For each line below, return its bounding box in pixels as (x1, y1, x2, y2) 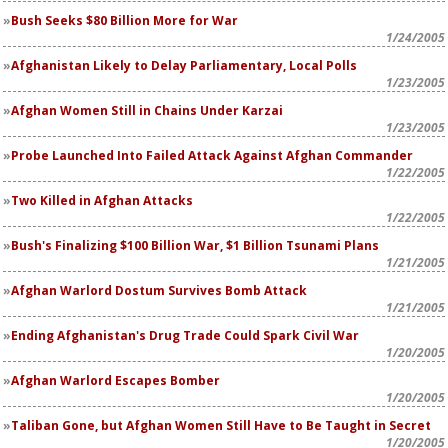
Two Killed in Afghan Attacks (11, 192, 193, 209)
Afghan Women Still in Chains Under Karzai (11, 102, 283, 119)
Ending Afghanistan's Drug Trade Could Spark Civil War (11, 327, 359, 344)
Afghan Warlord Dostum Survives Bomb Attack (11, 282, 307, 299)
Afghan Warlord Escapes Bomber (11, 372, 220, 389)
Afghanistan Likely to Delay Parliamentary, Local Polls (11, 57, 357, 74)
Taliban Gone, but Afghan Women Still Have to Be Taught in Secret (11, 417, 431, 434)
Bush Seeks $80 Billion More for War (11, 12, 238, 29)
